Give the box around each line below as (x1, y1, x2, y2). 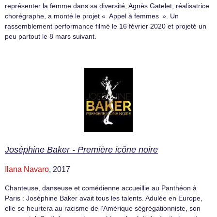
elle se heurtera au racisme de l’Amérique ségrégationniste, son (5, 204, 201, 212)
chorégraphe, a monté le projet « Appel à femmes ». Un (5, 12, 179, 20)
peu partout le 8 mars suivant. (5, 32, 96, 40)
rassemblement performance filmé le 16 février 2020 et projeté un (5, 22, 206, 30)
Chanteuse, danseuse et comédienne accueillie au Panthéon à (5, 184, 197, 192)
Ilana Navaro (5, 165, 49, 173)
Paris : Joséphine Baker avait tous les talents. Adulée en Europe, (5, 194, 202, 202)
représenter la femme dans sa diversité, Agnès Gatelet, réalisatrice (5, 1, 209, 10)
